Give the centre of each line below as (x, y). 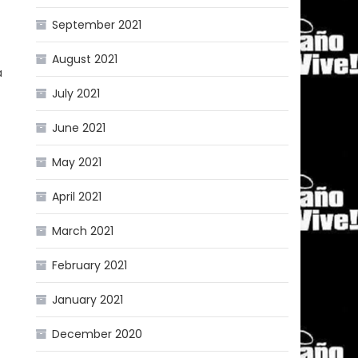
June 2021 (79, 127)
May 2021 (77, 162)
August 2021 (85, 59)
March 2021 (83, 231)
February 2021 (90, 265)
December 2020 (97, 334)
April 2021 (77, 196)
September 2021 (97, 24)
